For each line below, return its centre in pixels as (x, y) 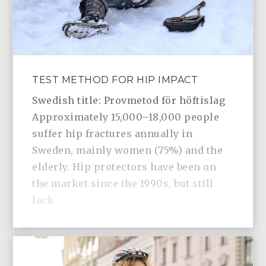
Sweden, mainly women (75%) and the (128, 151)
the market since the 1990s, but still (123, 184)
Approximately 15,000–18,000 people (126, 117)
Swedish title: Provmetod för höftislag (129, 101)
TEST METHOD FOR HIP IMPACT (115, 80)
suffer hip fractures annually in (113, 134)
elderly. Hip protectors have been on (124, 167)
